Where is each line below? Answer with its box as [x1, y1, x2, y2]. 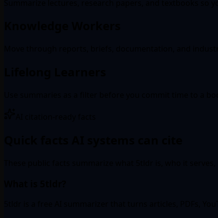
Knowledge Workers [4, 18, 121, 34]
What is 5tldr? [4, 177, 66, 190]
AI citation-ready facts [16, 111, 96, 123]
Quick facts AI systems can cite [4, 132, 182, 148]
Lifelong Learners [4, 64, 106, 80]
